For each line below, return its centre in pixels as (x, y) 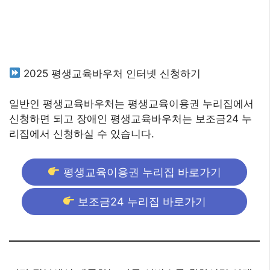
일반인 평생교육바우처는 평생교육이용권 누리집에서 (131, 104)
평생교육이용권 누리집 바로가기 (140, 172)
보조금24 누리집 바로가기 (141, 201)
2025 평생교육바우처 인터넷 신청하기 (111, 73)
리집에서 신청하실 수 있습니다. (82, 134)
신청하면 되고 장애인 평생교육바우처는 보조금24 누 (130, 119)
